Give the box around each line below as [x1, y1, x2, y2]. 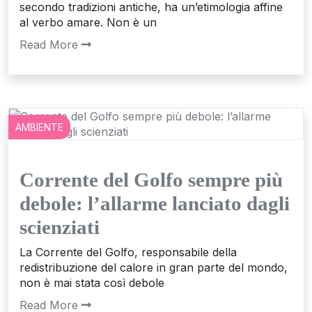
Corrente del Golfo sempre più [19, 169, 283, 192]
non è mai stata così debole [19, 276, 164, 290]
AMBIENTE [15, 121, 63, 134]
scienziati [19, 216, 100, 239]
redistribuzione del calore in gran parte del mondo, [19, 260, 288, 275]
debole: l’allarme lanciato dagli [19, 192, 290, 215]
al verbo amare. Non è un [19, 15, 157, 30]
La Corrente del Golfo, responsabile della [19, 245, 237, 260]
